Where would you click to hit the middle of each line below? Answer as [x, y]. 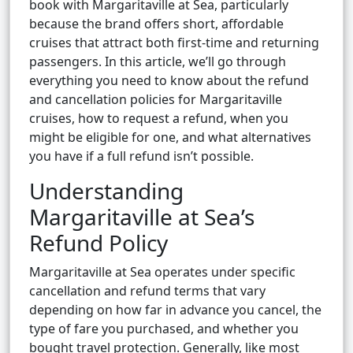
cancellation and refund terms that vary [147, 291]
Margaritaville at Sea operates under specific [162, 272]
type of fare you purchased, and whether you [164, 329]
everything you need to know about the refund [169, 81]
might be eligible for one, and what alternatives [170, 137]
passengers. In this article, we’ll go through [158, 62]
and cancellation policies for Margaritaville [156, 100]
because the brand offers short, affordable [156, 24]
